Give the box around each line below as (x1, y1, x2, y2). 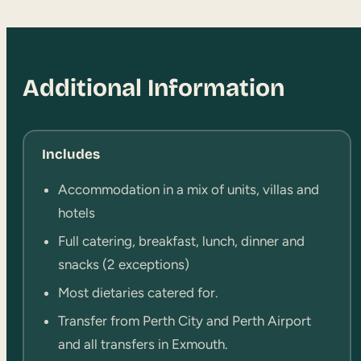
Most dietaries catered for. (57, 284, 218, 301)
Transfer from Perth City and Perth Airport (57, 313, 311, 330)
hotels (57, 205, 98, 222)
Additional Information (23, 73, 284, 102)
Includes (41, 146, 100, 164)
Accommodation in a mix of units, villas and (57, 181, 319, 198)
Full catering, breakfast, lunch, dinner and (57, 233, 305, 250)
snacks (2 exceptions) (57, 256, 189, 273)
